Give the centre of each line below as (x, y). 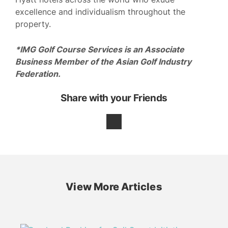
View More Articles (114, 187)
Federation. (38, 74)
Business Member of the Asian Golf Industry (103, 61)
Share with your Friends (114, 98)
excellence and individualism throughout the (100, 12)
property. (33, 24)
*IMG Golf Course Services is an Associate (100, 49)
